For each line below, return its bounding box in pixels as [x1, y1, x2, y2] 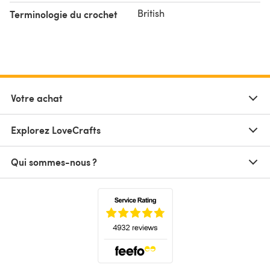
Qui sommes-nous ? [11, 154, 97, 169]
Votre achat [11, 90, 63, 105]
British [137, 6, 165, 19]
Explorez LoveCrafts [11, 122, 101, 137]
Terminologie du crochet [10, 7, 118, 21]
